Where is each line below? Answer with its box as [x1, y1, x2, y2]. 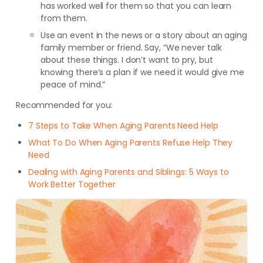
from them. [40, 12, 87, 24]
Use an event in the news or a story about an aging [40, 29, 247, 41]
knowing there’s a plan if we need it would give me [40, 66, 244, 78]
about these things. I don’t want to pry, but [40, 54, 213, 66]
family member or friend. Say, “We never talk [40, 42, 222, 53]
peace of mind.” [40, 79, 106, 90]
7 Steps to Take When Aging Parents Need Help [28, 120, 218, 131]
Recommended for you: [15, 99, 113, 111]
